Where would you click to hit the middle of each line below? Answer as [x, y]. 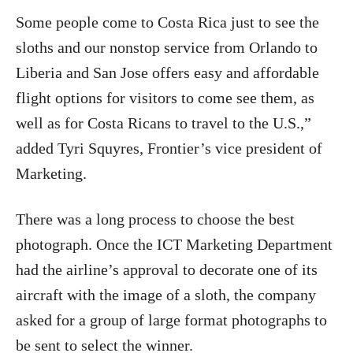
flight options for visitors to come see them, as [165, 97]
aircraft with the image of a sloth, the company [166, 294]
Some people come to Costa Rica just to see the [167, 22]
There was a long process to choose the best [155, 219]
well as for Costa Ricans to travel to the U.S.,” [163, 123]
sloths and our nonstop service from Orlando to [167, 47]
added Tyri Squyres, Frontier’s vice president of [169, 148]
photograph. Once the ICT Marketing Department [174, 244]
